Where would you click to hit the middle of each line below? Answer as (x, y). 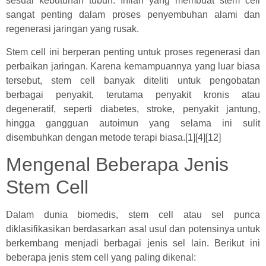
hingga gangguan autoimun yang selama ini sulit (133, 123)
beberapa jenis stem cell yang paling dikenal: (101, 258)
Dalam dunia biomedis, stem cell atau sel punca (133, 215)
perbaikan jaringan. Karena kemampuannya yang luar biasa (133, 66)
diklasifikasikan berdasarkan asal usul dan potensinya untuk (133, 229)
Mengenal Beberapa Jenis (117, 165)
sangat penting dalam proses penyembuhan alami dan (133, 15)
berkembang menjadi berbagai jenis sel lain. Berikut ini (133, 243)
